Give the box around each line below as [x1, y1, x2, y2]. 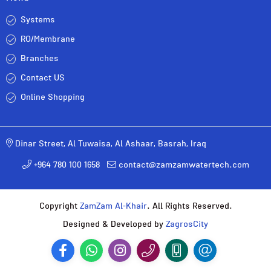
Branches [21, 53, 59, 67]
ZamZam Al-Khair [79, 200, 147, 215]
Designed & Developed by [63, 218, 166, 233]
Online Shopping [21, 91, 85, 106]
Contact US [21, 72, 65, 87]
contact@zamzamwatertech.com [118, 159, 249, 174]
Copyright [39, 200, 80, 215]
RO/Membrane [21, 33, 75, 48]
